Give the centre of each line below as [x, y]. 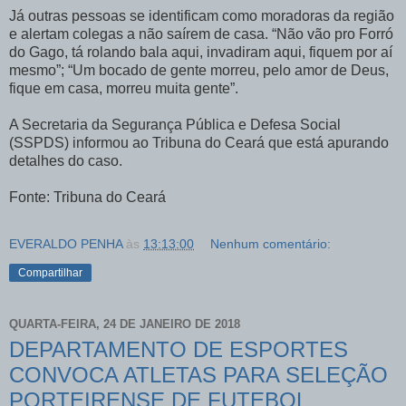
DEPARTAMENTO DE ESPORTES [179, 349]
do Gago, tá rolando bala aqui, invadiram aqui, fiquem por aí [201, 52]
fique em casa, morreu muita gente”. [124, 88]
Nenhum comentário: [271, 243]
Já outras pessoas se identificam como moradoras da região [202, 15]
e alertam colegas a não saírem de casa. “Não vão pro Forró [201, 34]
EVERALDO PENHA [66, 243]
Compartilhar [50, 272]
